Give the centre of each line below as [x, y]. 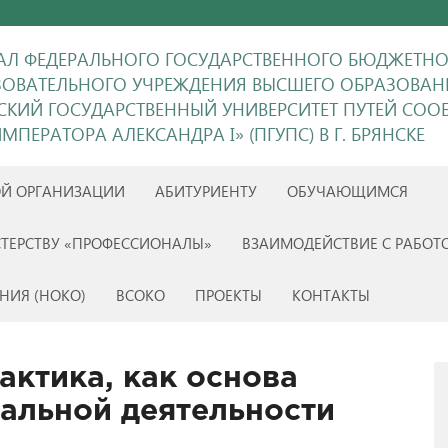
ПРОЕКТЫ [228, 295]
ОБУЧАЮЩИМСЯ [347, 191]
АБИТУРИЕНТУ [206, 191]
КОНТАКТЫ [331, 295]
